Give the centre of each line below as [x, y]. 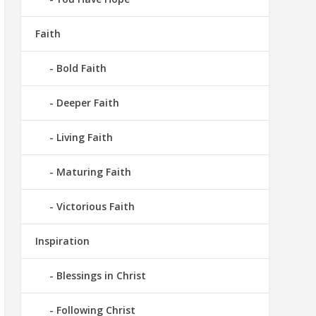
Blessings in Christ [101, 276]
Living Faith [84, 138]
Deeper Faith [87, 103]
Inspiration [62, 241]
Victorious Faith [95, 207]
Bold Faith [81, 68]
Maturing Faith [93, 172]
